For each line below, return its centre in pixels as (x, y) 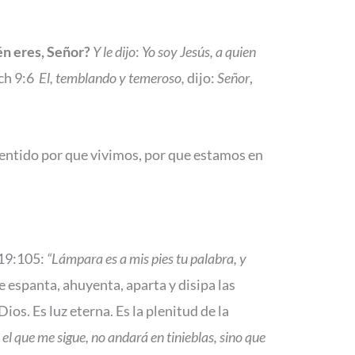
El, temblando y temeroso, (112, 77)
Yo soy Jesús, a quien (199, 51)
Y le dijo (114, 51)
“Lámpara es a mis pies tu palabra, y (147, 258)
